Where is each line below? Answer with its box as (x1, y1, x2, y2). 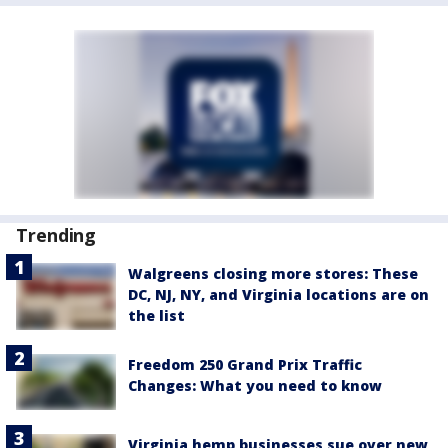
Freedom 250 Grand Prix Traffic (128, 354, 362, 374)
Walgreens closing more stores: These (128, 264, 418, 283)
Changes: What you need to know (128, 375, 382, 395)
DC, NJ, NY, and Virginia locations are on (128, 285, 429, 304)
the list (128, 306, 185, 325)
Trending (16, 223, 97, 247)
